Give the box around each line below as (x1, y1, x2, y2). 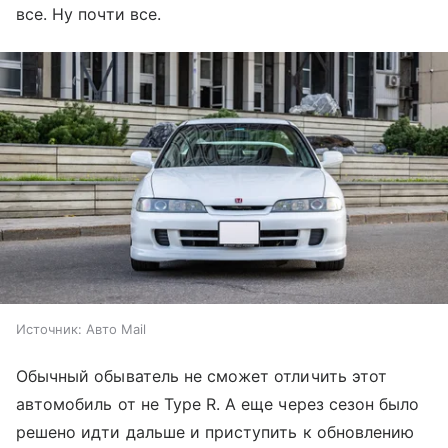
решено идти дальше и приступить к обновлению (16, 422, 415, 443)
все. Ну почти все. (16, 3, 161, 24)
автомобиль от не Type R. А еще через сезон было (16, 394, 420, 415)
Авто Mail (86, 321, 146, 338)
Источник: (16, 321, 82, 338)
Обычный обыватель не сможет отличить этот (16, 366, 387, 387)
